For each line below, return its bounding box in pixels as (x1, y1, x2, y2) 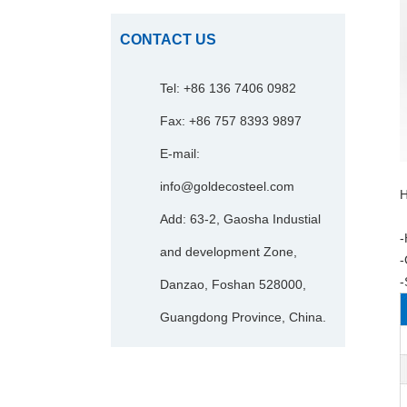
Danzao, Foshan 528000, (160, 277, 306, 292)
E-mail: (160, 146, 200, 161)
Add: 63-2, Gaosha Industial (160, 212, 321, 226)
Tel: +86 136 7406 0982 (160, 81, 296, 95)
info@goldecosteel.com (160, 179, 294, 194)
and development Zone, (160, 244, 297, 259)
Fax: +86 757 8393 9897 (160, 114, 302, 128)
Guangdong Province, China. (160, 310, 326, 324)
